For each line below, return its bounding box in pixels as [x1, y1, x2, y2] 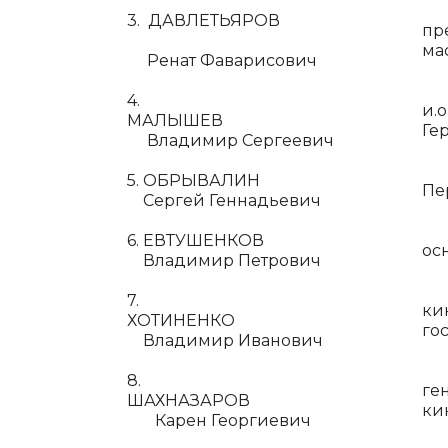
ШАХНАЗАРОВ [127, 391, 394, 410]
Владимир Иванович [127, 331, 323, 350]
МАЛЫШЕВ [127, 111, 391, 130]
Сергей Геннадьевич [127, 191, 321, 210]
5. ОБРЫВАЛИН [127, 171, 260, 190]
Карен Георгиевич [127, 411, 311, 430]
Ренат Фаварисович [127, 51, 317, 70]
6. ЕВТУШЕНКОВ [127, 231, 272, 250]
